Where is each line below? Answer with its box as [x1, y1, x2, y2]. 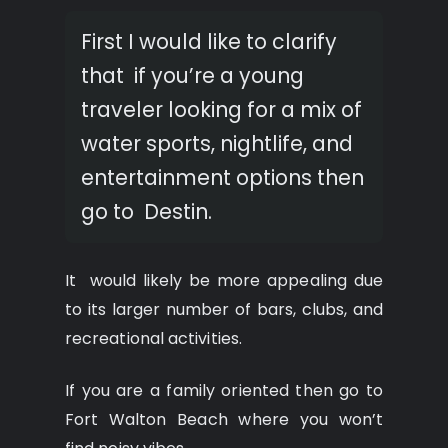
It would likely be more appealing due [65, 268, 383, 292]
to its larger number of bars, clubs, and [65, 297, 383, 321]
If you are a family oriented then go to [65, 378, 383, 402]
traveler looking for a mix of [81, 94, 362, 124]
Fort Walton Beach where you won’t [65, 407, 383, 431]
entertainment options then [81, 162, 364, 192]
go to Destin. [81, 196, 212, 226]
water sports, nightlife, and [81, 128, 353, 158]
